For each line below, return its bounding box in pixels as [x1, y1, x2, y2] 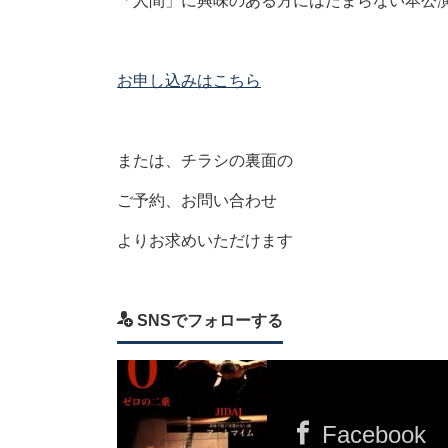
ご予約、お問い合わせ [117, 192, 277, 209]
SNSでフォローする [133, 312, 283, 329]
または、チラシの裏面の [117, 152, 293, 169]
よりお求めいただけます [117, 232, 293, 249]
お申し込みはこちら [117, 72, 261, 89]
